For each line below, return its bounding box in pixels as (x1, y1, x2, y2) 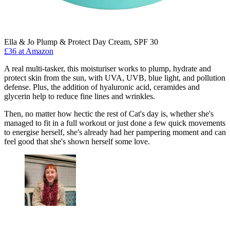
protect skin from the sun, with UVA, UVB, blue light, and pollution (4, 73, 225, 83)
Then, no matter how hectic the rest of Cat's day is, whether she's (4, 109, 214, 119)
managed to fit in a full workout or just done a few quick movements (4, 119, 225, 128)
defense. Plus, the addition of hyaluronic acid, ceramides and (4, 83, 200, 92)
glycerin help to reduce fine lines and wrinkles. (4, 92, 155, 101)
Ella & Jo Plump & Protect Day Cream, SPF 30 (4, 37, 158, 47)
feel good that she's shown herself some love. (4, 137, 150, 146)
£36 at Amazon (4, 47, 53, 56)
